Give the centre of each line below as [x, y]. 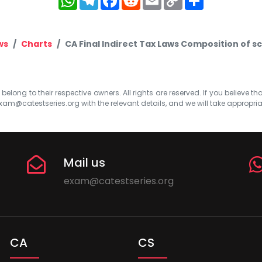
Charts [36, 44]
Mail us [85, 162]
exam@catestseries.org [119, 181]
